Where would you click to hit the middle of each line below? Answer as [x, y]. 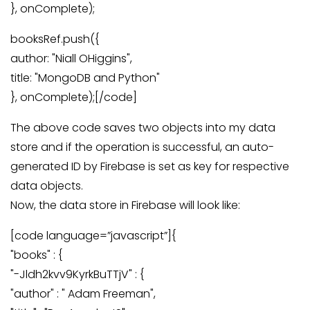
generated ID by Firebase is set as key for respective [150, 166]
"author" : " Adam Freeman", [83, 294]
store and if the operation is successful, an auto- [142, 147]
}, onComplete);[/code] [74, 97]
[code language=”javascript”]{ [93, 236]
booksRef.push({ [55, 39]
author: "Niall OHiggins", [71, 58]
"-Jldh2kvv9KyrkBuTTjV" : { [77, 274]
